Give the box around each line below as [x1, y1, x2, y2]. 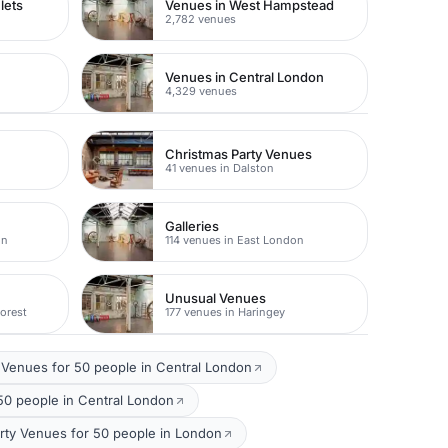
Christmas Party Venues [165, 145, 313, 162]
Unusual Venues [165, 289, 267, 306]
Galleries [165, 217, 220, 234]
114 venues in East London [165, 232, 305, 247]
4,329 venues [165, 83, 238, 98]
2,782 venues [165, 11, 237, 26]
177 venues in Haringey [165, 304, 286, 319]
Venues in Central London [165, 68, 325, 85]
